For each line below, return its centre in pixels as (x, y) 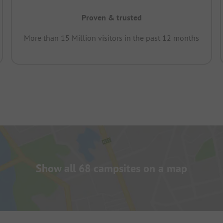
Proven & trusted (111, 18)
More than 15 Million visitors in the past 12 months (111, 38)
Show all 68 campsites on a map (111, 168)
